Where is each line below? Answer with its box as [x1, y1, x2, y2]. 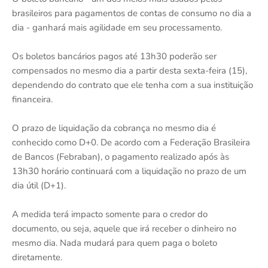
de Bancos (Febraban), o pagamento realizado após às [12, 150, 229, 163]
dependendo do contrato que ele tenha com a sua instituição [12, 78, 253, 91]
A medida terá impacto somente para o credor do [12, 208, 208, 220]
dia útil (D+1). [12, 179, 66, 191]
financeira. [12, 93, 53, 105]
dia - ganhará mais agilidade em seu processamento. [12, 21, 222, 33]
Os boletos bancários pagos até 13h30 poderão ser [12, 50, 217, 62]
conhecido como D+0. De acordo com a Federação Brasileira [12, 136, 250, 148]
